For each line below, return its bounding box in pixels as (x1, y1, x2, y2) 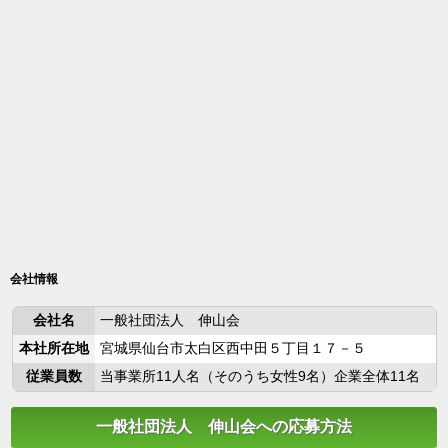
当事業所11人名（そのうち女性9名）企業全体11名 (99, 368, 420, 384)
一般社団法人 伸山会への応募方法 (96, 418, 352, 435)
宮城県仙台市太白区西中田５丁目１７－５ (99, 340, 366, 356)
